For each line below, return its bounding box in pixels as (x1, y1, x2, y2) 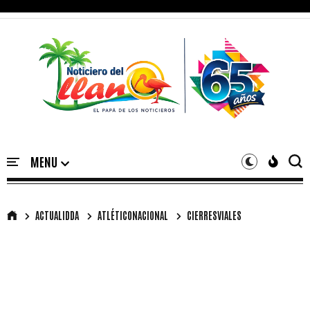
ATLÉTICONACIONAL (98, 208, 168, 221)
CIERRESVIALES (187, 208, 241, 221)
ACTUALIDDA (35, 208, 79, 221)
